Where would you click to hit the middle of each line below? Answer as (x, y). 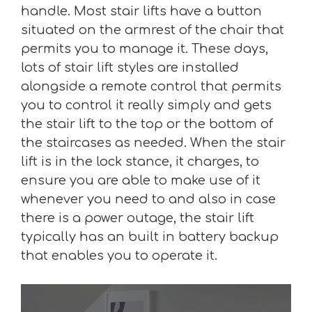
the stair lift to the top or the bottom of (147, 124)
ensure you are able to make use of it (141, 180)
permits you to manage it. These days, (145, 49)
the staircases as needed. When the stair (153, 143)
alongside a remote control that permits (151, 86)
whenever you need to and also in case (148, 199)
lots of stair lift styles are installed (130, 68)
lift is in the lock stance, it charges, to (140, 162)
